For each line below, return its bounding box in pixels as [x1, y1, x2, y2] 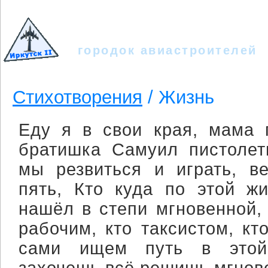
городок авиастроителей [72, 44, 257, 57]
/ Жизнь [142, 87, 214, 108]
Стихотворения [13, 87, 142, 108]
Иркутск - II [72, 16, 219, 43]
